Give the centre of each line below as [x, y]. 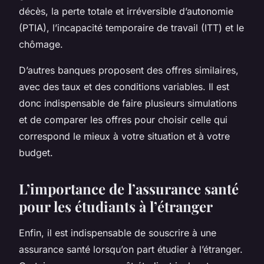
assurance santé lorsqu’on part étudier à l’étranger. [131, 249]
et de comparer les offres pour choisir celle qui [123, 119]
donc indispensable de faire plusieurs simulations [128, 103]
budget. [36, 152]
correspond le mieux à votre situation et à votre [124, 136]
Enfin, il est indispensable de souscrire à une [118, 232]
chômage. [41, 44]
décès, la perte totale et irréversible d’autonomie [126, 11]
